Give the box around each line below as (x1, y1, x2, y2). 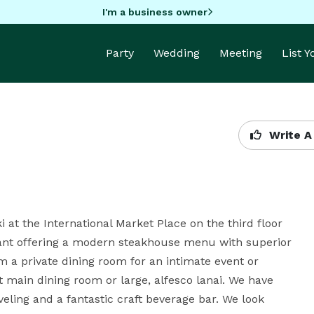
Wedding (153, 46, 200, 60)
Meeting (219, 46, 262, 60)
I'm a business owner (102, 6, 207, 18)
